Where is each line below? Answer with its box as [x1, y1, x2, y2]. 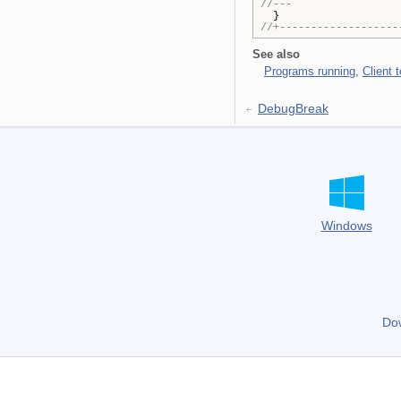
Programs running [264, 64, 355, 78]
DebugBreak [258, 101, 328, 115]
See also [252, 47, 300, 61]
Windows [320, 218, 372, 233]
